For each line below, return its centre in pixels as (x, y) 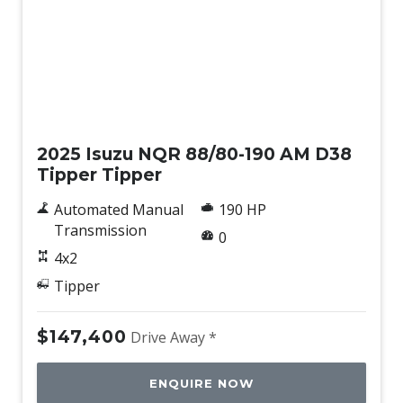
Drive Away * (174, 337)
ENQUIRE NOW (201, 383)
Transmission (100, 230)
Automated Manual (118, 210)
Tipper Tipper (99, 175)
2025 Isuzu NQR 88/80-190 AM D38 (194, 154)
